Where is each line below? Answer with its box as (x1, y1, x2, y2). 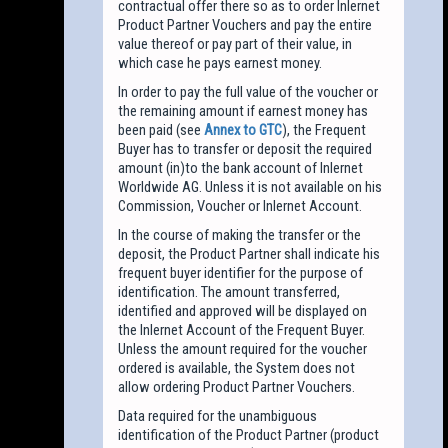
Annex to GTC (204, 120, 283, 139)
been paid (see (118, 120, 205, 139)
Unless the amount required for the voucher (118, 339, 368, 358)
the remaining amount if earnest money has (118, 101, 369, 120)
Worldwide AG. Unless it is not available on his (118, 177, 383, 196)
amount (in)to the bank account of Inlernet (118, 158, 364, 177)
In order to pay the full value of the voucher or (118, 82, 379, 101)
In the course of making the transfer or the (118, 225, 362, 244)
